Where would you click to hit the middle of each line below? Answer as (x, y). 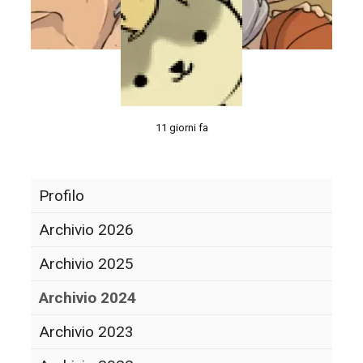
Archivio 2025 (87, 263)
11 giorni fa (181, 127)
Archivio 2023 (87, 331)
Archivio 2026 (87, 229)
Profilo (62, 195)
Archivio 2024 (88, 297)
